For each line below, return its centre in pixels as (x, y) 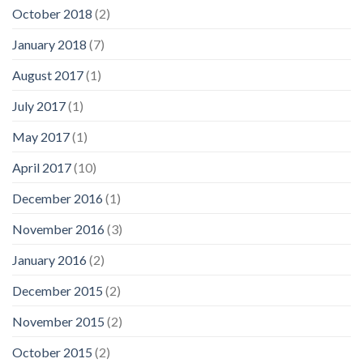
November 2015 (58, 322)
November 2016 (58, 229)
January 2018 (49, 45)
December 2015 (58, 291)
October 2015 (52, 352)
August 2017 (48, 75)
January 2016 (49, 260)
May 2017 (41, 137)
